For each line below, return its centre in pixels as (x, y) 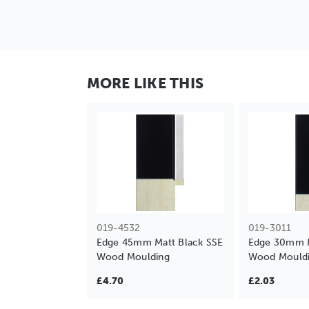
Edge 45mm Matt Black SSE (160, 242)
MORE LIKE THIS (145, 83)
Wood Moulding (133, 257)
